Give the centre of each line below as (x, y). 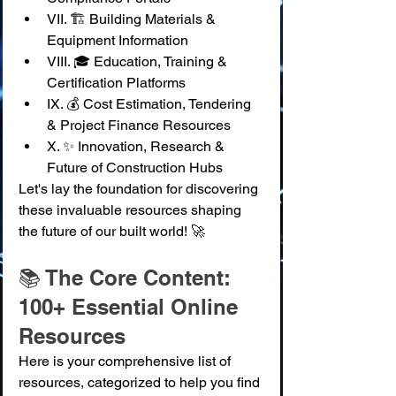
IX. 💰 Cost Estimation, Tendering (151, 104)
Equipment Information (118, 40)
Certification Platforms (116, 83)
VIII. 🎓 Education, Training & (139, 61)
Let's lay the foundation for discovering (140, 189)
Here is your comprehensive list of (126, 361)
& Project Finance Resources (139, 125)
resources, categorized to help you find (141, 382)
